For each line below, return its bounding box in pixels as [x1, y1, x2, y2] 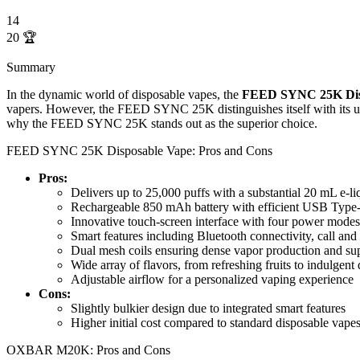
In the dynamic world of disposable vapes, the [6, 88, 242, 102]
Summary [6, 60, 55, 75]
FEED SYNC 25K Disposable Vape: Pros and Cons [6, 144, 272, 158]
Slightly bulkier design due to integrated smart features [71, 301, 346, 316]
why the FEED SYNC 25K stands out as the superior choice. [6, 117, 317, 131]
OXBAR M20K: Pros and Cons [6, 343, 170, 358]
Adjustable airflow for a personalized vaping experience [71, 272, 354, 287]
